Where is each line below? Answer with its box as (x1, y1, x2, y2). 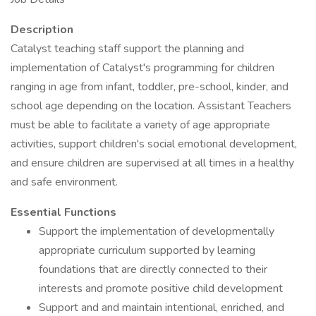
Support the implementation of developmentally (39, 224, 274, 239)
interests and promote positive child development (39, 281, 283, 296)
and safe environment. (11, 174, 118, 190)
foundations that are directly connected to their (39, 262, 267, 277)
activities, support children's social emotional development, (11, 136, 297, 152)
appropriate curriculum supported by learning (39, 243, 255, 258)
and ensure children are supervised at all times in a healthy (11, 155, 294, 171)
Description (11, 22, 73, 37)
